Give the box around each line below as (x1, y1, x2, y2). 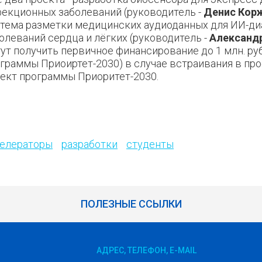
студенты (126, 138, 174, 151)
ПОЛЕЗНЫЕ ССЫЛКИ (80, 198, 182, 211)
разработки (61, 138, 118, 151)
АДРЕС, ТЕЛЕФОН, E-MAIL (96, 246, 196, 256)
